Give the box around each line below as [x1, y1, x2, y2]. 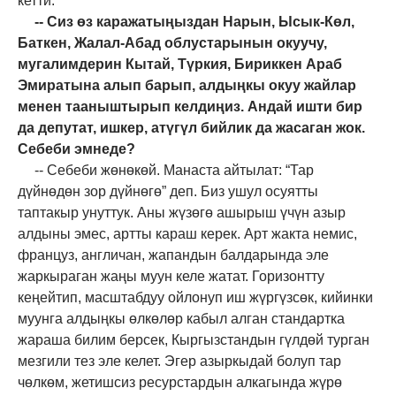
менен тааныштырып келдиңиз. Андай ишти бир [18, 98, 362, 114]
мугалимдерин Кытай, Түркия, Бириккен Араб [18, 56, 342, 72]
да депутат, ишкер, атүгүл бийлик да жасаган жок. [18, 119, 365, 135]
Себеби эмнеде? [18, 141, 135, 156]
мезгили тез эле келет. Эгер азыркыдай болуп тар [18, 353, 341, 369]
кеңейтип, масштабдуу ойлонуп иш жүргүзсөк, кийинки [18, 289, 373, 305]
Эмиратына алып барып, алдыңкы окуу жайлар [18, 77, 356, 93]
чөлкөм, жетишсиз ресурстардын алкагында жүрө [18, 374, 342, 390]
